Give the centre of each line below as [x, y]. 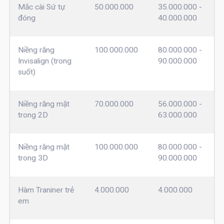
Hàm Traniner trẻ [46, 190]
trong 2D [33, 115]
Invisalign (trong [44, 61]
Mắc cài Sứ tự [41, 7]
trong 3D [33, 158]
